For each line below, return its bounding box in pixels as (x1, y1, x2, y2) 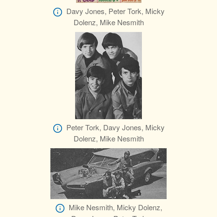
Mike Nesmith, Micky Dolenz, (68, 202, 162, 213)
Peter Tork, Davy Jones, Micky (66, 122, 165, 133)
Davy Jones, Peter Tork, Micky (66, 6, 165, 16)
